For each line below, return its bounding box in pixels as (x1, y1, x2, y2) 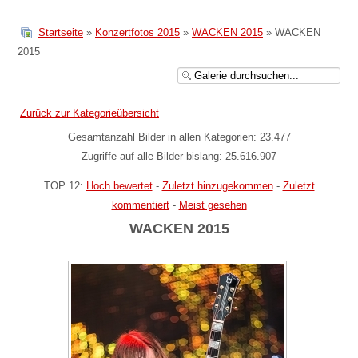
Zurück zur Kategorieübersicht (20, 106, 159, 119)
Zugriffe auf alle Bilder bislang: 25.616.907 (82, 150, 276, 163)
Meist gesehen (178, 198, 247, 211)
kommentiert (111, 198, 169, 211)
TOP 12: (43, 179, 86, 192)
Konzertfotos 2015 (95, 26, 180, 38)
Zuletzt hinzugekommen (161, 179, 273, 192)
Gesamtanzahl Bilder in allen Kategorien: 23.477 (67, 131, 291, 144)
